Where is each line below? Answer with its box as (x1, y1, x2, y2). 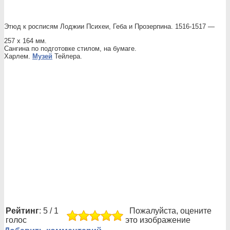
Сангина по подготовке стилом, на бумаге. (4, 45, 137, 52)
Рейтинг (6, 206, 39, 215)
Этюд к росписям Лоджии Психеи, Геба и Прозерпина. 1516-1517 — (4, 23, 215, 30)
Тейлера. (52, 52, 82, 60)
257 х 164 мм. (4, 37, 47, 45)
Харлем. (4, 52, 32, 60)
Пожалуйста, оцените (125, 206, 212, 215)
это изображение (125, 216, 190, 224)
